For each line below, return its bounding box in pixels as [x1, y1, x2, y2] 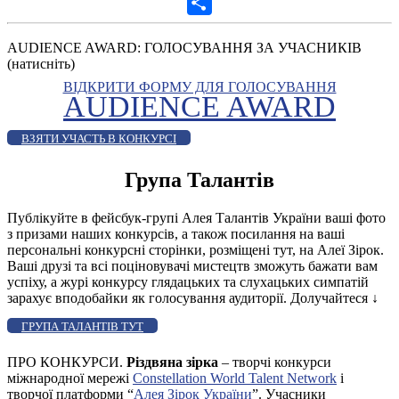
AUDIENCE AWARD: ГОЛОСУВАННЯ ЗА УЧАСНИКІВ [7, 39, 362, 55]
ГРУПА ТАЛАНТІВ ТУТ [21, 319, 143, 333]
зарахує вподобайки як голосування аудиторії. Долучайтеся [7, 289, 371, 305]
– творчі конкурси [218, 354, 331, 370]
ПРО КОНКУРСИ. [7, 354, 126, 370]
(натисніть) [7, 55, 75, 71]
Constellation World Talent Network [133, 370, 337, 386]
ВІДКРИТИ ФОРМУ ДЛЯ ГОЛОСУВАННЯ [62, 78, 337, 94]
